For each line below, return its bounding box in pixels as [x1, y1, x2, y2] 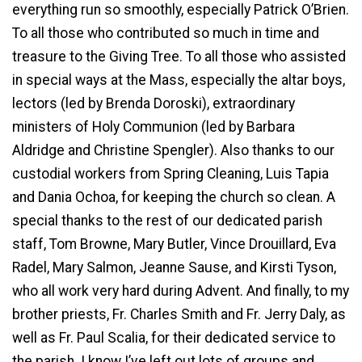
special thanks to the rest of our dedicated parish [12, 212, 322, 229]
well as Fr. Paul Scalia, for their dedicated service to [12, 329, 335, 346]
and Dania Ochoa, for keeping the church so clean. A [12, 188, 335, 205]
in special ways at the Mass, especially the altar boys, [12, 71, 345, 88]
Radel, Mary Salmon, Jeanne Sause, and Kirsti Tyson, [12, 259, 336, 276]
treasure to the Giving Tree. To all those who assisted [12, 48, 346, 65]
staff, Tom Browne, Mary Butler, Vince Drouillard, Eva [12, 235, 336, 252]
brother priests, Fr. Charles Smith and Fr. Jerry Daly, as [12, 305, 346, 322]
